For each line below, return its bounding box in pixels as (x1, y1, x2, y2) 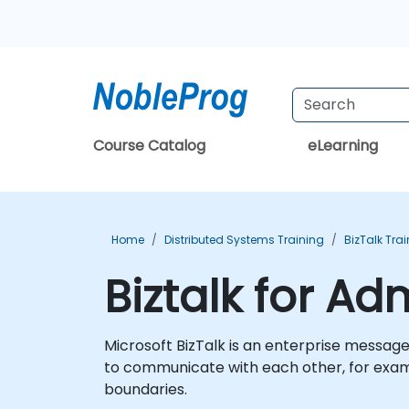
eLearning (307, 135, 378, 156)
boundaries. (104, 379, 187, 400)
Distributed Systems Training (164, 232, 324, 247)
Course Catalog (93, 135, 205, 156)
